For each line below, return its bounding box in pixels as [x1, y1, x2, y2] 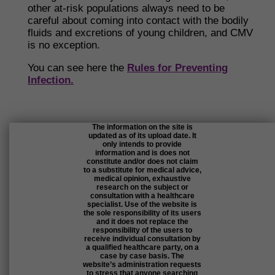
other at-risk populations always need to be [28, 2, 225, 14]
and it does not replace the [96, 217, 188, 226]
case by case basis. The [100, 252, 184, 260]
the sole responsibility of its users [83, 209, 201, 217]
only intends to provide [103, 140, 182, 149]
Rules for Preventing [127, 62, 228, 74]
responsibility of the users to [92, 226, 192, 234]
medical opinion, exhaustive [93, 174, 191, 183]
